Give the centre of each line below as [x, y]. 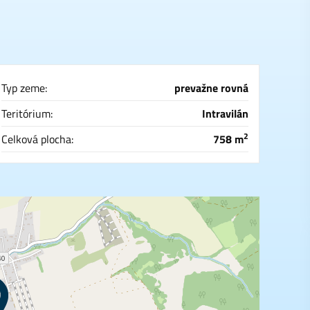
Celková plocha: [37, 139]
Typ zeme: [24, 88]
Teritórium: [27, 113]
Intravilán [225, 113]
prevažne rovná [211, 88]
